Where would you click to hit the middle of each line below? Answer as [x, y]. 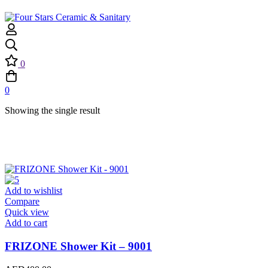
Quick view [27, 212]
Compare [22, 201]
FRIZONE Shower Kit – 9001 [78, 246]
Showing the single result [52, 110]
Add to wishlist [33, 191]
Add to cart [26, 223]
